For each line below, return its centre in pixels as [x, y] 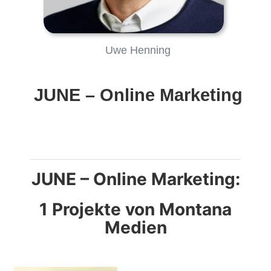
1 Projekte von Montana [135, 209]
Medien [135, 227]
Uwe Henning [138, 50]
